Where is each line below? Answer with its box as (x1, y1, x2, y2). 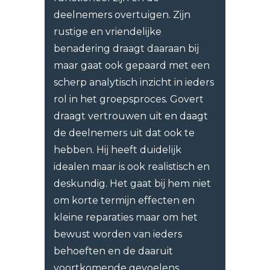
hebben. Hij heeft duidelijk (54, 144, 181, 156)
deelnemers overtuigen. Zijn (54, 9, 190, 21)
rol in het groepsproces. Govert (54, 93, 204, 105)
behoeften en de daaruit (54, 245, 173, 257)
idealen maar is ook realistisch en (54, 161, 210, 173)
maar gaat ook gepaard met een (54, 60, 210, 72)
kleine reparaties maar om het (54, 212, 198, 224)
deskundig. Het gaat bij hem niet (54, 178, 211, 190)
